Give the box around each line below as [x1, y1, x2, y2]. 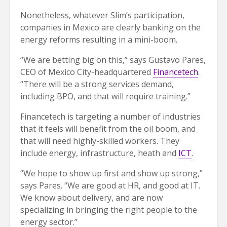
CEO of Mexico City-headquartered [20, 66, 153, 78]
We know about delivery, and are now [20, 192, 163, 203]
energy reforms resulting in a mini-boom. [20, 33, 177, 45]
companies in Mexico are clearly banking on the [20, 21, 201, 33]
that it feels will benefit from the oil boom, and [20, 123, 196, 134]
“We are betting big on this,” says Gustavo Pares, [20, 54, 206, 65]
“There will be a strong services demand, [20, 78, 174, 90]
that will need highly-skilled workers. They [20, 135, 179, 146]
